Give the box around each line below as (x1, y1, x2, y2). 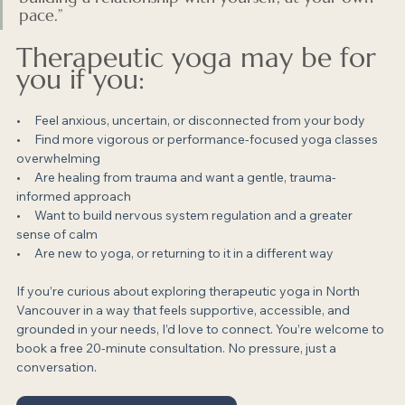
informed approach (16, 188, 131, 205)
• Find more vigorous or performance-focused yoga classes (16, 131, 381, 148)
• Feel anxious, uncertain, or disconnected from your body (16, 112, 365, 129)
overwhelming (16, 150, 100, 167)
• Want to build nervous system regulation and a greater (16, 207, 355, 224)
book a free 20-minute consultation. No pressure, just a (16, 340, 339, 357)
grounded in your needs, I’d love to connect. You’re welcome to (16, 321, 387, 338)
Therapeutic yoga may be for (16, 41, 384, 75)
